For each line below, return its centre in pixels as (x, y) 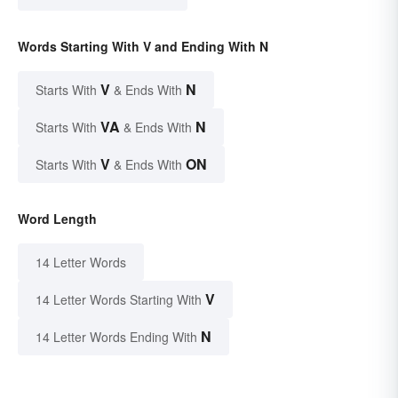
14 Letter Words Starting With (119, 300)
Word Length (57, 219)
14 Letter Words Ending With (116, 337)
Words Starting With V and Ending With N (143, 47)
